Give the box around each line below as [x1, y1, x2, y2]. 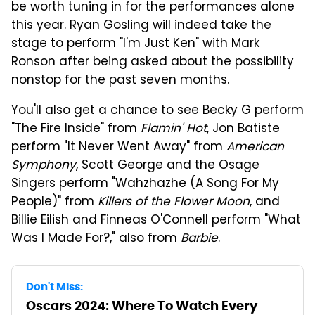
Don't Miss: [26, 279, 83, 293]
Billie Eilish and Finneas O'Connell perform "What [11, 210, 301, 231]
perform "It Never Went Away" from [11, 137, 226, 157]
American [226, 137, 284, 157]
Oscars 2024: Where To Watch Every [26, 297, 257, 314]
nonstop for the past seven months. [11, 70, 229, 91]
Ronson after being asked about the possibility [11, 52, 294, 72]
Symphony [11, 155, 76, 176]
